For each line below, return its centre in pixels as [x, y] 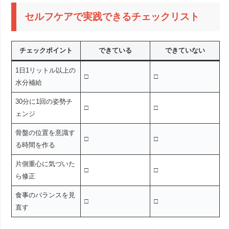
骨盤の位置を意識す [45, 133]
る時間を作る [35, 145]
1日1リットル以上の [45, 71]
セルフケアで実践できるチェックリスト [112, 17]
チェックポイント [46, 51]
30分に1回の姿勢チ [44, 102]
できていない [185, 51]
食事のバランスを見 [45, 195]
